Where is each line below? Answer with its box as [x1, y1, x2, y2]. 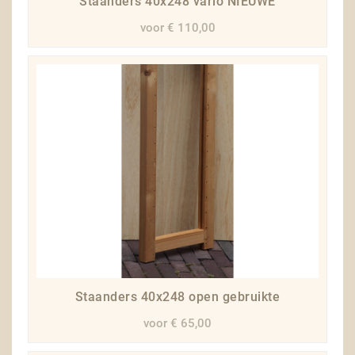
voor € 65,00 [143, 316, 212, 331]
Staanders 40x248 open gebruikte [74, 289, 281, 305]
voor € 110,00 [139, 21, 216, 36]
